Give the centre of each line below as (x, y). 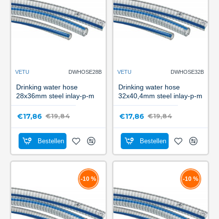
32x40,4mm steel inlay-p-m (160, 96)
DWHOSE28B (85, 72)
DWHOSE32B (187, 72)
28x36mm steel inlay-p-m (55, 96)
